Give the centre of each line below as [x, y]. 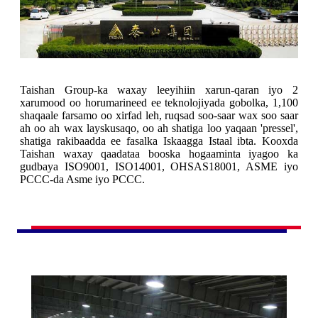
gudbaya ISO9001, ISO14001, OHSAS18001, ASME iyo [159, 167]
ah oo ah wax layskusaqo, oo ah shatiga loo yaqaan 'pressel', [159, 128]
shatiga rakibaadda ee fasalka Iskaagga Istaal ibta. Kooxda [159, 141]
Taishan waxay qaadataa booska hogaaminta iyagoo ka [159, 154]
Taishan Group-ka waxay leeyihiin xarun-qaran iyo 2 [159, 90]
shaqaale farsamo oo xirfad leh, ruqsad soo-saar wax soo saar [159, 116]
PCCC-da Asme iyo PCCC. [82, 180]
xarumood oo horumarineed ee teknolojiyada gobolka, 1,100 [159, 103]
